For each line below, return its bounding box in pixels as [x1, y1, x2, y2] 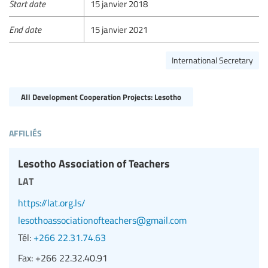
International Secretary [172, 54, 253, 66]
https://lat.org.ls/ [18, 196, 86, 210]
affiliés [9, 123, 42, 141]
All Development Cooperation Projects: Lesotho [21, 92, 181, 103]
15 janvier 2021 [90, 23, 148, 36]
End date [9, 23, 41, 36]
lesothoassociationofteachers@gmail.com [18, 214, 187, 227]
